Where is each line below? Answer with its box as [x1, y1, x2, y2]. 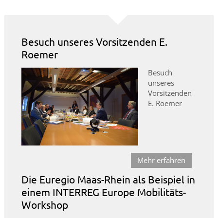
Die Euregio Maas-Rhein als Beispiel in [21, 173, 195, 186]
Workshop [21, 198, 68, 211]
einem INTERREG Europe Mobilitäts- [21, 185, 186, 199]
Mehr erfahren [137, 155, 186, 165]
